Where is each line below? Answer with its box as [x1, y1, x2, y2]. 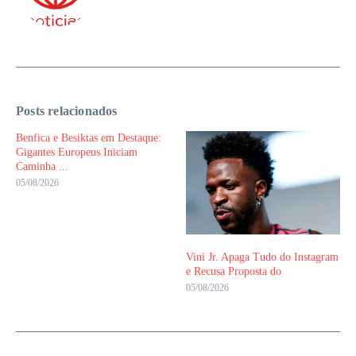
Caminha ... [16, 161, 68, 173]
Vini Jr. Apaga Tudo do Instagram [186, 250, 339, 263]
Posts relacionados [16, 104, 118, 118]
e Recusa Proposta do [186, 265, 281, 277]
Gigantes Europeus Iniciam [16, 146, 137, 159]
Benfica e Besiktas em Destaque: [16, 132, 161, 145]
